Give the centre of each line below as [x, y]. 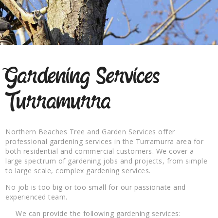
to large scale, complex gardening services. [78, 170]
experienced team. [36, 197]
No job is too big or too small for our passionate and [96, 187]
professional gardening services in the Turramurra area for [105, 141]
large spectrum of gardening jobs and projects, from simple [107, 161]
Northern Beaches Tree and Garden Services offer [90, 131]
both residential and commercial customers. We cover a [100, 151]
